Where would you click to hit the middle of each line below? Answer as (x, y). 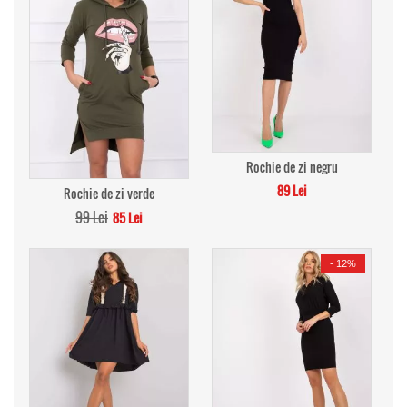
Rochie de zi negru (292, 167)
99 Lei (92, 217)
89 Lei (292, 190)
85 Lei (128, 218)
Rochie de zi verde (109, 193)
